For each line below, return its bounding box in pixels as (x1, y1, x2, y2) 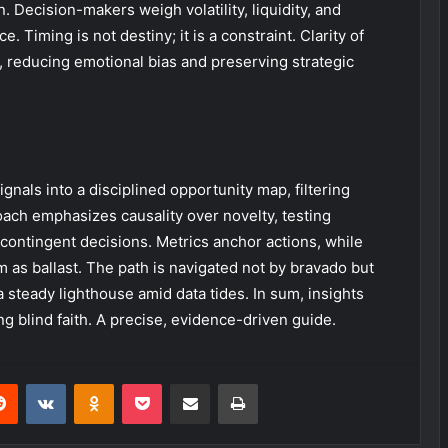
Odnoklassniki (113, 374, 199, 391)
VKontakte (65, 374, 129, 391)
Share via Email (209, 374, 241, 391)
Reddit (17, 374, 57, 391)
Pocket (161, 374, 204, 391)
